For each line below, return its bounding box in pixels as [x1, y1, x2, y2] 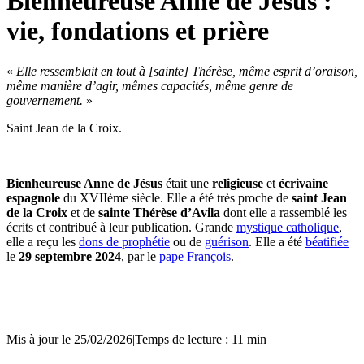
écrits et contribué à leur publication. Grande [6, 219, 236, 234]
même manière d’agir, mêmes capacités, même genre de [6, 78, 293, 93]
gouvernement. [6, 93, 83, 107]
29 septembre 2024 [19, 249, 121, 263]
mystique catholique [236, 219, 339, 234]
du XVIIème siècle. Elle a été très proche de [60, 190, 288, 205]
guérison [205, 234, 249, 249]
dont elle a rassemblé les [223, 205, 347, 219]
